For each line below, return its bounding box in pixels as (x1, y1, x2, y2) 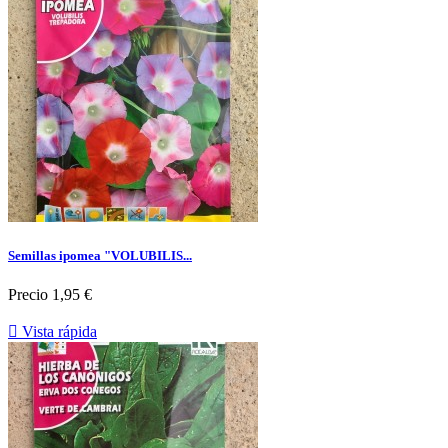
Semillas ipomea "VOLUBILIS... (8, 248, 192, 264)
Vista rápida (18, 323, 97, 341)
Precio (8, 286, 48, 304)
